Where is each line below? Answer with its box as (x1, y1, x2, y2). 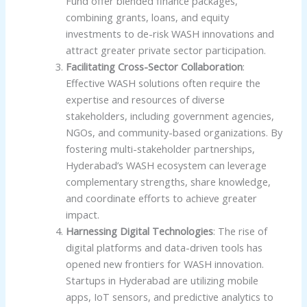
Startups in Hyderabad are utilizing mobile (65, 273, 258, 287)
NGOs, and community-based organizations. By (65, 125, 282, 139)
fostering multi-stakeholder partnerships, (65, 141, 255, 156)
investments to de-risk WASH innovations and (65, 26, 274, 40)
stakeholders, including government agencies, (65, 108, 274, 123)
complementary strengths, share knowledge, (65, 174, 271, 188)
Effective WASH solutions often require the (65, 75, 260, 90)
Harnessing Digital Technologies (65, 223, 213, 238)
